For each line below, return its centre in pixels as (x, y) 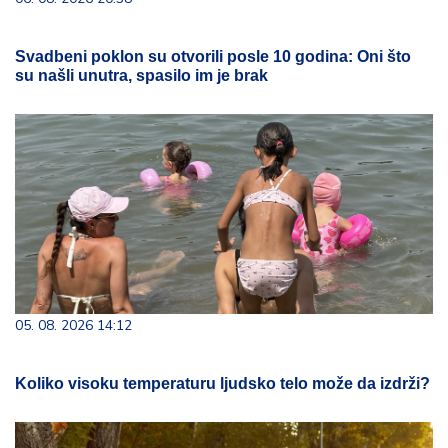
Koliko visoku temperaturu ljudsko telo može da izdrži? (222, 383)
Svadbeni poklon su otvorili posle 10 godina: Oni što (213, 56)
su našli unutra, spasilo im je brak (141, 75)
